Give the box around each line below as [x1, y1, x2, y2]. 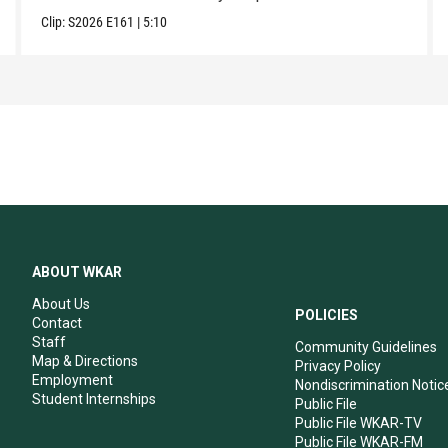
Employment [32, 371, 113, 388]
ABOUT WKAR [32, 263, 122, 280]
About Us [32, 295, 90, 312]
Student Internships [32, 390, 156, 407]
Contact [32, 314, 82, 331]
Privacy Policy [295, 357, 382, 374]
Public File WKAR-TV [295, 414, 423, 431]
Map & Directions [32, 352, 138, 369]
